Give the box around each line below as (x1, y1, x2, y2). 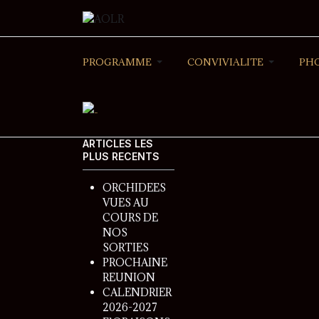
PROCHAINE (103, 256, 167, 270)
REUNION (103, 271, 155, 285)
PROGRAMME (83, 55, 152, 68)
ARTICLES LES (83, 137, 153, 150)
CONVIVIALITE (187, 55, 263, 68)
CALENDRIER (103, 286, 172, 300)
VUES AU (103, 196, 149, 210)
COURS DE (103, 211, 158, 225)
